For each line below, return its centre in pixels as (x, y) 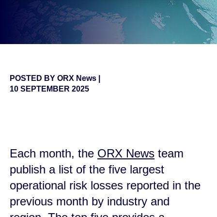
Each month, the (54, 154)
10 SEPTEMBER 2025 (49, 89)
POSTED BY (33, 78)
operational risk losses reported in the (105, 186)
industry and (138, 201)
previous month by (58, 201)
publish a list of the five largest (87, 170)
